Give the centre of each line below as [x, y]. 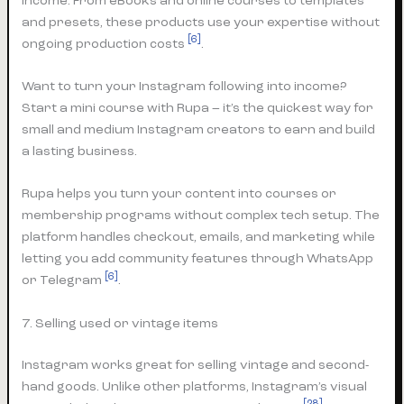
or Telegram [64, 280]
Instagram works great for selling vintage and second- [196, 364]
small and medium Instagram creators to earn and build [199, 129]
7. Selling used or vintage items [120, 323]
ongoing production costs [105, 43]
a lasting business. [80, 151]
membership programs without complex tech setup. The [201, 216]
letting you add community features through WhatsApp [198, 259]
